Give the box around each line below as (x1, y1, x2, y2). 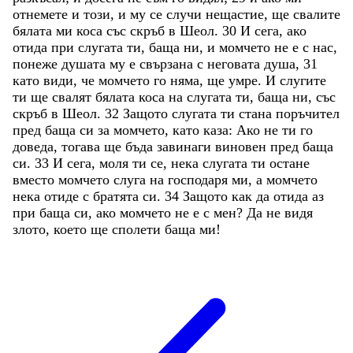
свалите (293, 6, 340, 22)
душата (61, 55, 110, 72)
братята (93, 188, 143, 204)
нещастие (206, 6, 264, 22)
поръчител (276, 105, 340, 121)
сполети (112, 221, 165, 237)
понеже (13, 55, 61, 72)
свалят (52, 88, 95, 105)
